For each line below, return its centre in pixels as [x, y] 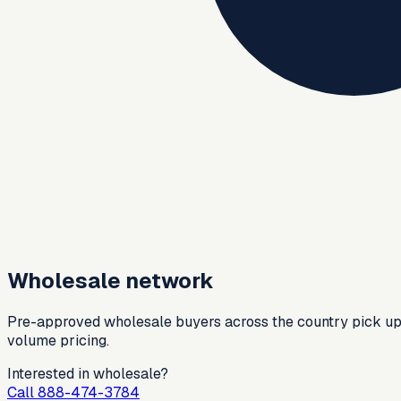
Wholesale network [111, 280]
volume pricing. [58, 340]
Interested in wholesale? [88, 373]
